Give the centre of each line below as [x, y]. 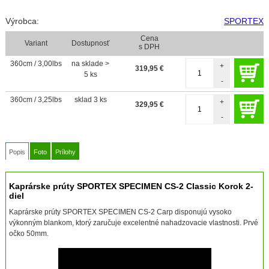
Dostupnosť [90, 44]
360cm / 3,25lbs [36, 100]
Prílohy [65, 152]
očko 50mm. [29, 234]
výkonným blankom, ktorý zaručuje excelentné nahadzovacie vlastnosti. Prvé [133, 223]
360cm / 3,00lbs [36, 64]
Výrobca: [22, 21]
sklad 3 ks [90, 100]
